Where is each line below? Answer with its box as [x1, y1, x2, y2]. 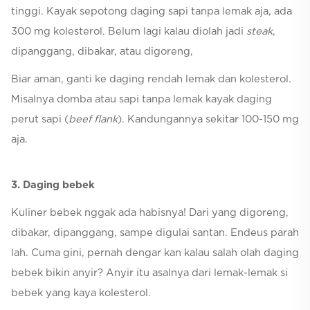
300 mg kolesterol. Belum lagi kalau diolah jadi [11, 26, 246, 37]
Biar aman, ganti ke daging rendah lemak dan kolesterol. [11, 73, 291, 84]
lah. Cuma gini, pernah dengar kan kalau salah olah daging [11, 247, 299, 258]
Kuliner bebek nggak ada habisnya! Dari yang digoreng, [11, 207, 289, 218]
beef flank [69, 113, 118, 125]
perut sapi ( [11, 113, 69, 125]
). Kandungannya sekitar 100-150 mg [118, 113, 299, 125]
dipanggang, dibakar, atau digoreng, [11, 46, 193, 57]
